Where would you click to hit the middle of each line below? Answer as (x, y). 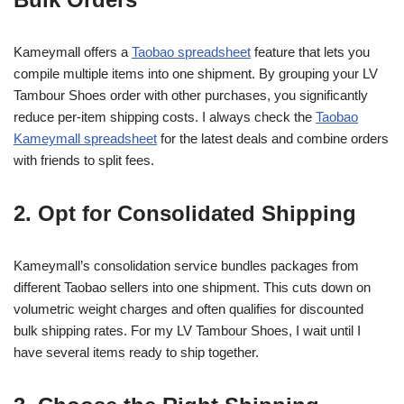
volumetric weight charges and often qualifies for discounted (188, 309)
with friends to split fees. (84, 160)
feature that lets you (310, 52)
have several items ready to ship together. (136, 352)
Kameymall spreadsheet (85, 138)
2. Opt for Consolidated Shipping (185, 213)
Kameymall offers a (73, 52)
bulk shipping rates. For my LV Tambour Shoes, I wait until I (187, 331)
